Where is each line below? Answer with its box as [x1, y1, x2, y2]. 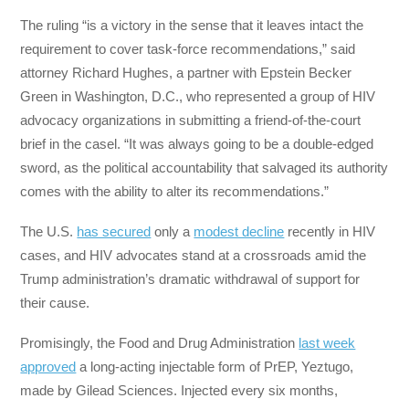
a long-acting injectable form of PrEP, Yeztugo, [76, 359, 354, 374]
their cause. [20, 294, 90, 310]
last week [299, 335, 356, 351]
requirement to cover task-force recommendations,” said [20, 40, 356, 57]
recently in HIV [284, 223, 376, 239]
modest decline [194, 223, 285, 239]
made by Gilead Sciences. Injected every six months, [20, 383, 339, 398]
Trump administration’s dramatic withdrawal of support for [20, 270, 361, 287]
